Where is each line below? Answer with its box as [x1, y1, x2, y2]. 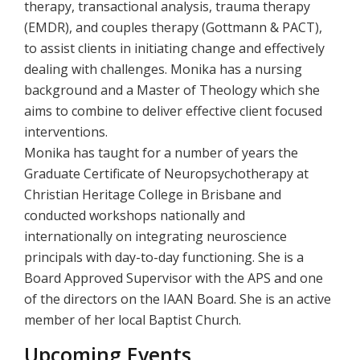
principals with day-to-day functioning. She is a [24, 248, 304, 266]
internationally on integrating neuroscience [24, 227, 287, 245]
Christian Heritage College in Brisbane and [24, 186, 281, 203]
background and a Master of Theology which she [24, 81, 320, 99]
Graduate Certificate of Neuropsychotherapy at [24, 165, 309, 182]
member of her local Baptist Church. [24, 311, 241, 329]
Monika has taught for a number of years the [24, 144, 298, 162]
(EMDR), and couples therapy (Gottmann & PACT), [24, 18, 322, 36]
